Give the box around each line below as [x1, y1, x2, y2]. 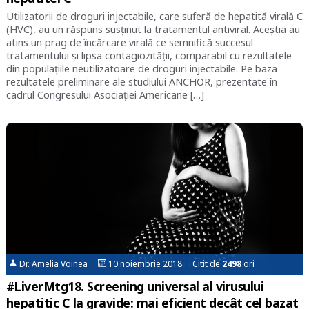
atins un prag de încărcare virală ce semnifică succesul [6, 36, 253, 50]
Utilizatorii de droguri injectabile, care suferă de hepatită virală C [6, 10, 303, 23]
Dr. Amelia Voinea [17, 257, 99, 270]
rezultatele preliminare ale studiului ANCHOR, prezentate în [6, 75, 277, 89]
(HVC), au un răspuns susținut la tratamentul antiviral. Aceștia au [6, 23, 300, 37]
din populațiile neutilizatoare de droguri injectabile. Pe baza [6, 62, 277, 76]
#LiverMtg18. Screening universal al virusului [6, 277, 264, 295]
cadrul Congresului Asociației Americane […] [6, 88, 204, 102]
